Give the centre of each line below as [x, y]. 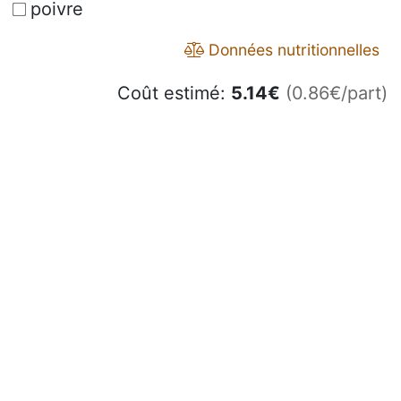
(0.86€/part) [337, 94]
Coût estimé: [174, 94]
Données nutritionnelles [292, 50]
